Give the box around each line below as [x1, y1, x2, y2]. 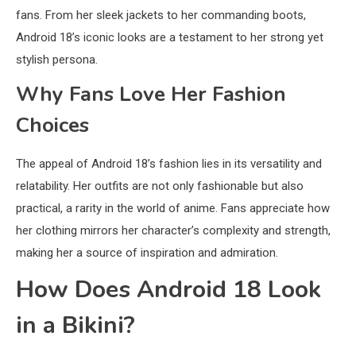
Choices [16, 110, 89, 139]
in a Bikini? [16, 308, 135, 342]
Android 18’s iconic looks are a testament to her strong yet [16, 29, 323, 44]
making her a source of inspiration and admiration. [16, 245, 278, 260]
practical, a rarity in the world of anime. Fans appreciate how [16, 200, 330, 215]
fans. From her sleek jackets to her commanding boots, [16, 7, 306, 22]
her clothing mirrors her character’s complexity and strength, [16, 222, 331, 238]
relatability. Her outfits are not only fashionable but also [16, 178, 304, 193]
